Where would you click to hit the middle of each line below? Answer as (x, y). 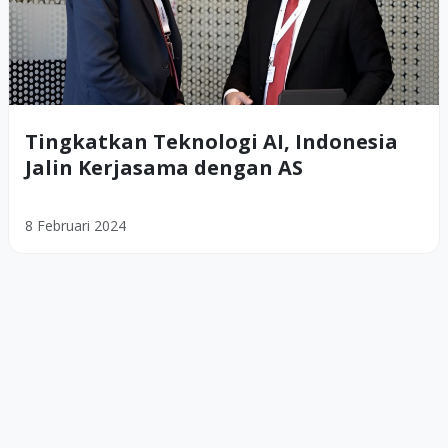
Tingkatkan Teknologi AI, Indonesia (211, 142)
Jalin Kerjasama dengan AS (164, 168)
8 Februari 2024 (75, 226)
